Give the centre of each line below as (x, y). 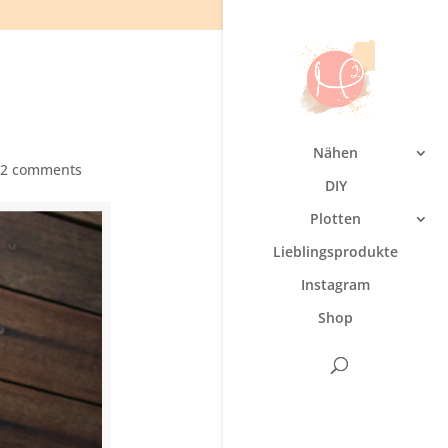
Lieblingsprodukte (335, 252)
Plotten (335, 219)
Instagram (335, 285)
